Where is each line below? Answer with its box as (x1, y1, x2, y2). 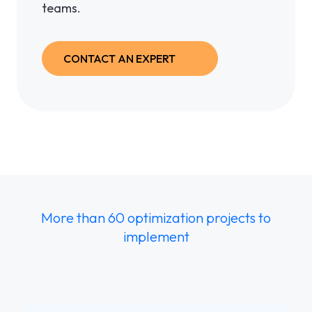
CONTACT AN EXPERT (63, 52, 175, 66)
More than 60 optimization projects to (41, 209, 271, 227)
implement (123, 228, 189, 246)
